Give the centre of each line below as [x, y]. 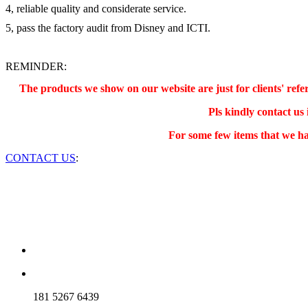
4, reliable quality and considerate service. [96, 8]
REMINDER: [36, 66]
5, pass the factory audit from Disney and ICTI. [108, 27]
